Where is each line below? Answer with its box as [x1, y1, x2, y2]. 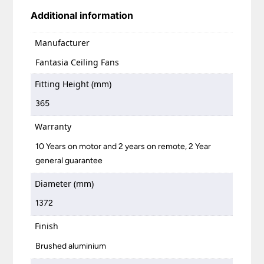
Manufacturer [35, 37, 90, 49]
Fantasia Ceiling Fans [35, 56, 120, 68]
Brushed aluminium [35, 240, 107, 251]
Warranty [35, 121, 72, 133]
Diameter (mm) [35, 177, 94, 189]
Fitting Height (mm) [35, 78, 112, 90]
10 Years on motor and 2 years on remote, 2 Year [35, 141, 212, 151]
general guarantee [35, 155, 103, 166]
